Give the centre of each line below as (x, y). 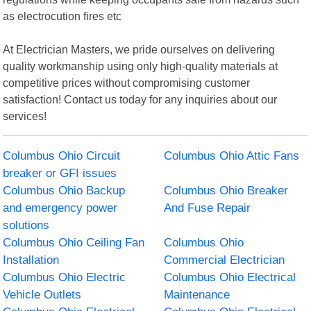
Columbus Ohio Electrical (230, 277)
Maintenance (197, 294)
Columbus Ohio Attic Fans (232, 155)
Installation (31, 260)
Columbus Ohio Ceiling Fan (74, 242)
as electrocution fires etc (62, 16)
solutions (26, 225)
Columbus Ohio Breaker (226, 190)
